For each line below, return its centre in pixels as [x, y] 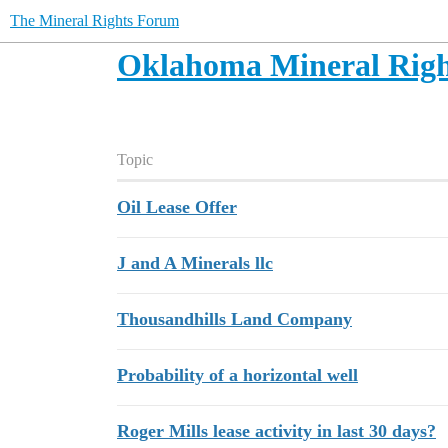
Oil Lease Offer [177, 207]
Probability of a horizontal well [237, 375]
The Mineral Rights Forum [94, 20]
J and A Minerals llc [195, 263]
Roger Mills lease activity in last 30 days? [276, 431]
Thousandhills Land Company [234, 319]
